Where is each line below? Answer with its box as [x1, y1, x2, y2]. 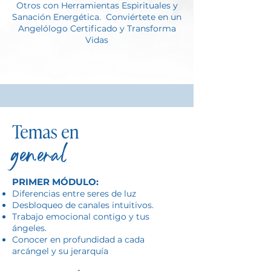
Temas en [12, 118, 79, 144]
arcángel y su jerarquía [12, 246, 108, 256]
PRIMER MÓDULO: [12, 176, 99, 188]
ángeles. [12, 223, 47, 233]
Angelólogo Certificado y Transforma [18, 23, 176, 34]
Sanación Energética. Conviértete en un [12, 11, 181, 22]
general [12, 152, 69, 169]
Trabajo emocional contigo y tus [12, 211, 149, 222]
